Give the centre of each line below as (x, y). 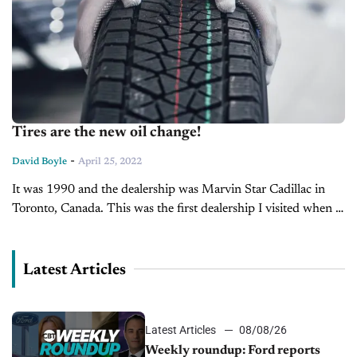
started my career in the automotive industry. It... (141, 228)
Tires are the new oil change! (106, 132)
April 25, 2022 (110, 161)
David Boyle (39, 161)
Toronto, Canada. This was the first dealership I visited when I (176, 208)
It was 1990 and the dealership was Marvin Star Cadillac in (169, 189)
